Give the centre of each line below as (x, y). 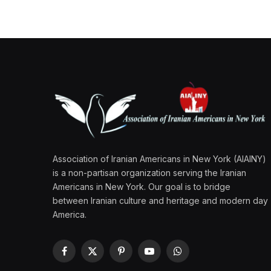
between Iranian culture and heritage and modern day (160, 201)
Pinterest (138, 256)
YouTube (166, 256)
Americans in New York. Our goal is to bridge (142, 187)
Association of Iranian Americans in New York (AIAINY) (159, 159)
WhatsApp (198, 256)
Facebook (84, 256)
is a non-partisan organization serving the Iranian (149, 173)
